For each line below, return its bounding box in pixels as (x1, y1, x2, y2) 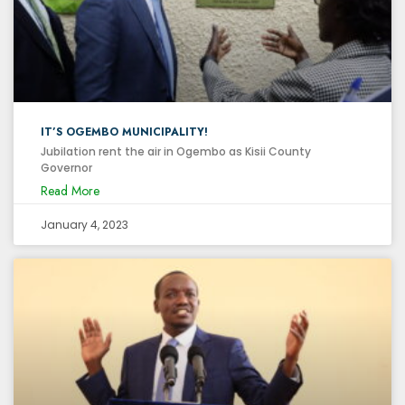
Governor (41, 159, 92, 175)
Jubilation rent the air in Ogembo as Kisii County (41, 143, 311, 159)
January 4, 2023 (41, 216, 128, 232)
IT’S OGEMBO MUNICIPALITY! (41, 123, 208, 140)
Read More (41, 181, 99, 200)
